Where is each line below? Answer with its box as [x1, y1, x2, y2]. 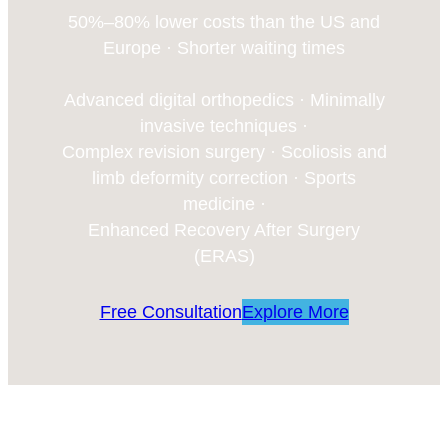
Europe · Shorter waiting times [103, 37, 345, 58]
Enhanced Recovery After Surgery [88, 219, 360, 240]
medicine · [182, 193, 266, 214]
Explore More [241, 301, 349, 322]
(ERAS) [193, 245, 255, 266]
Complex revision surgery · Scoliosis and [61, 141, 387, 162]
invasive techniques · [140, 115, 308, 136]
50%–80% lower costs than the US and [68, 11, 380, 32]
